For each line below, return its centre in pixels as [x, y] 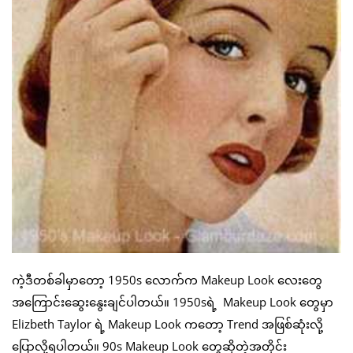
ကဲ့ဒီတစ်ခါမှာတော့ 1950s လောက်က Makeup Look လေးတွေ [167, 279]
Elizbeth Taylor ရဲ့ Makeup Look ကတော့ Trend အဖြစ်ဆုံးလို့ [167, 323]
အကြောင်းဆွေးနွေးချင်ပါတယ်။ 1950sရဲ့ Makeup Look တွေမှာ [173, 301]
